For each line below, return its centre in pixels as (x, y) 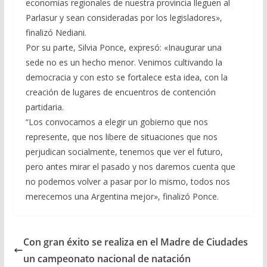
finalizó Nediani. (56, 32)
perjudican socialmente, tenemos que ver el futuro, (124, 152)
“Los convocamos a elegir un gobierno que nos (117, 122)
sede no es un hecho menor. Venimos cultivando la (124, 62)
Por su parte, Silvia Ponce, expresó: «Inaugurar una (123, 47)
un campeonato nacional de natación (107, 259)
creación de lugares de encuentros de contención (120, 92)
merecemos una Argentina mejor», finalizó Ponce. (122, 196)
